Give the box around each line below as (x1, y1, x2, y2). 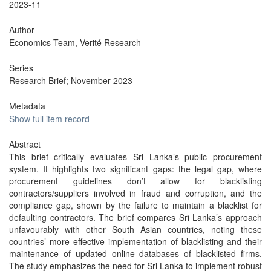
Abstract (9, 138, 41, 150)
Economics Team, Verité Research (9, 36, 141, 48)
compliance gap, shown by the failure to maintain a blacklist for (9, 199, 262, 211)
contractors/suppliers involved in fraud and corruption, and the (9, 187, 262, 199)
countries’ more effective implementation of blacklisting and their (9, 235, 262, 247)
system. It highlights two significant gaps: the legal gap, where (9, 163, 262, 175)
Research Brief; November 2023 (9, 74, 132, 87)
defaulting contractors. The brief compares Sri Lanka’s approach (9, 211, 262, 223)
